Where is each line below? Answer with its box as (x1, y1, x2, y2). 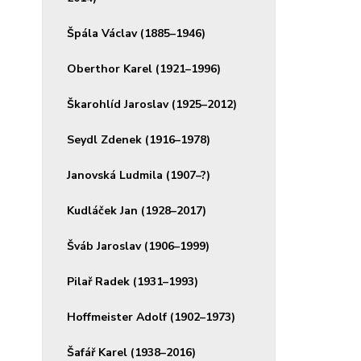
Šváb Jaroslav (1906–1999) (67, 239, 210, 254)
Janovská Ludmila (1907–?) (67, 168, 210, 183)
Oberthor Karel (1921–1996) (67, 61, 221, 77)
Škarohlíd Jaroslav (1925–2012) (67, 97, 237, 112)
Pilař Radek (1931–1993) (67, 274, 198, 289)
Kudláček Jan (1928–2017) (67, 203, 206, 218)
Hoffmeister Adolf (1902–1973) (67, 309, 235, 325)
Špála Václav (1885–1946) (67, 26, 205, 41)
